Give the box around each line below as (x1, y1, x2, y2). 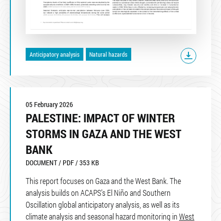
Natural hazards (89, 50, 128, 59)
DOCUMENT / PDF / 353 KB (26, 157, 99, 167)
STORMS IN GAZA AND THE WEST (26, 125, 182, 142)
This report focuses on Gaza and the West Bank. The (26, 175, 181, 186)
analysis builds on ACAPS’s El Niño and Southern (26, 187, 171, 198)
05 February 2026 (26, 99, 73, 109)
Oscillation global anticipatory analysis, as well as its (26, 199, 180, 210)
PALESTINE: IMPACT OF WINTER (26, 110, 175, 126)
